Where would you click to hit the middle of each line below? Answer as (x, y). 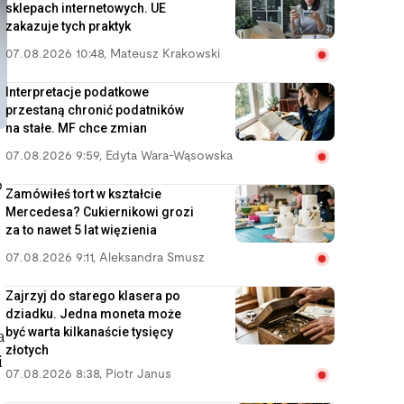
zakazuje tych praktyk (68, 26)
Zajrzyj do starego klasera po (93, 296)
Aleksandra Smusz (152, 258)
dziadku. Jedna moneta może (93, 314)
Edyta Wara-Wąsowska (169, 156)
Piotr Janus (138, 375)
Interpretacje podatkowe (77, 92)
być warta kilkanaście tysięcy (89, 332)
